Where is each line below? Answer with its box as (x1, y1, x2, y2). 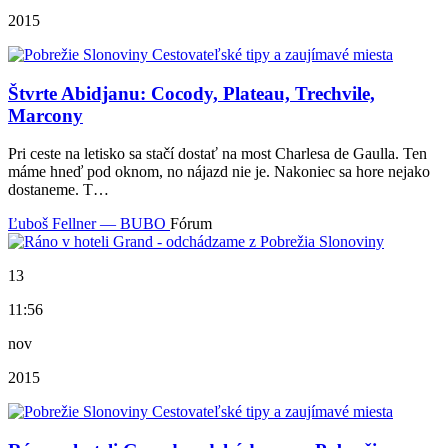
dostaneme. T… (8, 181, 109, 199)
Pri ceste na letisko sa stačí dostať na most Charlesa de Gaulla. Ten (8, 145, 427, 163)
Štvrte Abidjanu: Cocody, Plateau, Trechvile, (8, 82, 375, 104)
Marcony (8, 104, 83, 126)
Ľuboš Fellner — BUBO (8, 215, 170, 233)
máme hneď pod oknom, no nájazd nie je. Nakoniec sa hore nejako (8, 163, 430, 181)
